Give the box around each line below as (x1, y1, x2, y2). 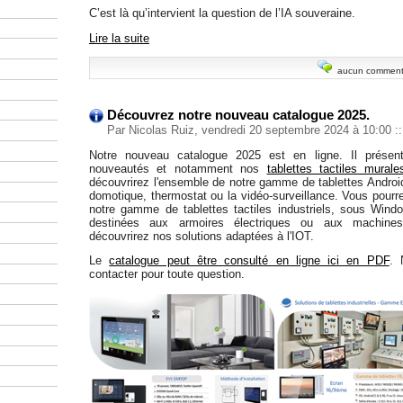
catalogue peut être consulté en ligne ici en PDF (109, 254, 390, 268)
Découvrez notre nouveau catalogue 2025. (107, 106, 370, 122)
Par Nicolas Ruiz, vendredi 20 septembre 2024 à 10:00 (107, 122, 395, 137)
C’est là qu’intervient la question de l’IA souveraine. (89, 6, 355, 21)
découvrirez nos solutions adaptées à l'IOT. (89, 228, 314, 243)
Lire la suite (89, 31, 149, 45)
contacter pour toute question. (89, 267, 245, 282)
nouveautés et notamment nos (89, 161, 267, 175)
